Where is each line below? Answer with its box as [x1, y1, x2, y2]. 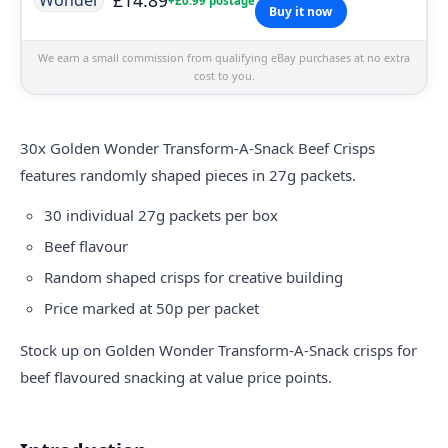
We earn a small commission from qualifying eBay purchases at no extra [38, 50, 410, 66]
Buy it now [269, 3, 333, 21]
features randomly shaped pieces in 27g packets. [20, 164, 356, 185]
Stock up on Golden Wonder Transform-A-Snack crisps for [20, 339, 417, 360]
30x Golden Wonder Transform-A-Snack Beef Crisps [20, 137, 375, 158]
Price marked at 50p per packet [44, 297, 259, 318]
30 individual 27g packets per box [44, 204, 278, 225]
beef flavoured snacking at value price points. [20, 366, 332, 387]
